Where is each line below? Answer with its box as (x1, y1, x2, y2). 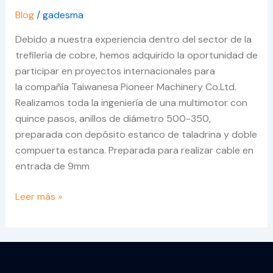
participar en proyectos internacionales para (15, 65, 215, 78)
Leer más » (15, 190, 62, 204)
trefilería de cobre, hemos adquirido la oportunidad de (15, 49, 258, 62)
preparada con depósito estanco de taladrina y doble (15, 128, 257, 141)
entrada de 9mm (15, 160, 90, 173)
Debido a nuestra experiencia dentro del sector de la (15, 33, 252, 46)
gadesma (42, 9, 83, 22)
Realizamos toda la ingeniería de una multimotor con (15, 96, 247, 110)
